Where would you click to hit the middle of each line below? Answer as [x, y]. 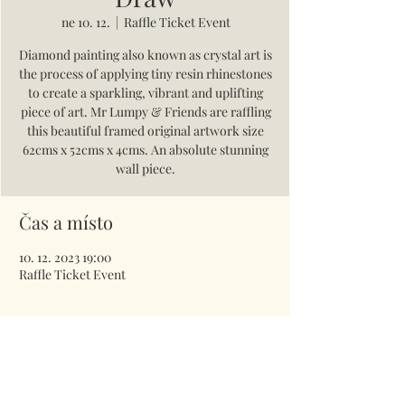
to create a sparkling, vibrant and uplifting [146, 93]
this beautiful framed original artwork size [146, 131]
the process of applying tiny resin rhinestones [146, 74]
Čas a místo [66, 222]
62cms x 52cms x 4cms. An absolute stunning [146, 150]
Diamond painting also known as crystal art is [146, 55]
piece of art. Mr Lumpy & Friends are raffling [146, 112]
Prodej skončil [66, 383]
